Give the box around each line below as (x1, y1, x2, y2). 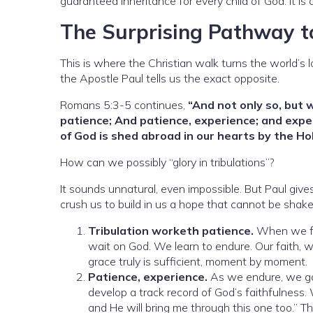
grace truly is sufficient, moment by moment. (88, 254, 307, 269)
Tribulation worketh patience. (88, 224, 254, 238)
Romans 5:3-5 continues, (60, 98, 188, 112)
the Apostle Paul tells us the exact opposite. (60, 71, 279, 86)
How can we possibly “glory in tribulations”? (60, 155, 275, 170)
